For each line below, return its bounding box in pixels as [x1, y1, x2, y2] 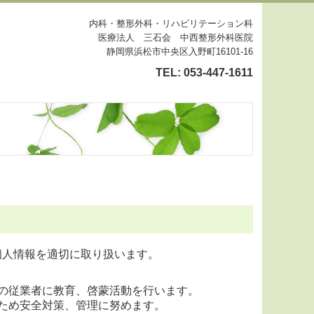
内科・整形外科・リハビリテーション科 [89, 18, 253, 29]
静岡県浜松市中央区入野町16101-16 [107, 46, 253, 57]
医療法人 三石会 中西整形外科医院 [98, 32, 253, 43]
